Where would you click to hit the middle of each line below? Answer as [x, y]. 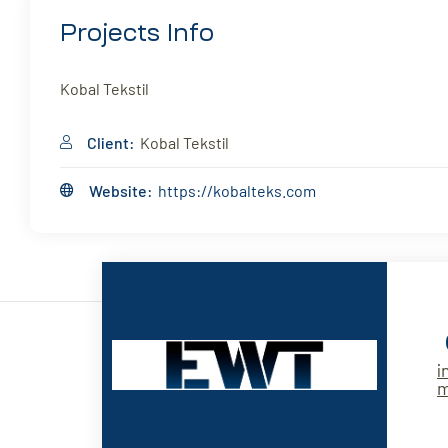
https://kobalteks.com [237, 191]
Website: [121, 191]
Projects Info [137, 33]
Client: [111, 143]
